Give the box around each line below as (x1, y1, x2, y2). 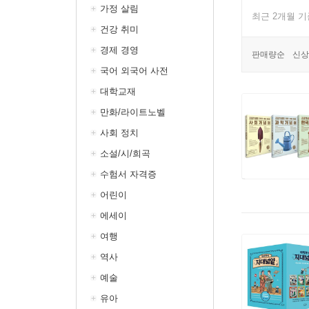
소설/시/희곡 (100, 148, 150, 159)
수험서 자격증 (100, 169, 157, 179)
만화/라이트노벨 (100, 107, 166, 117)
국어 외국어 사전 (100, 66, 168, 76)
